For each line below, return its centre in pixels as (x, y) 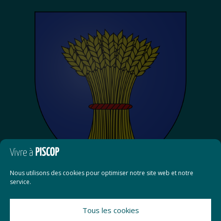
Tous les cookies (110, 210)
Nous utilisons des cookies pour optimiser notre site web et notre (102, 173)
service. (20, 182)
